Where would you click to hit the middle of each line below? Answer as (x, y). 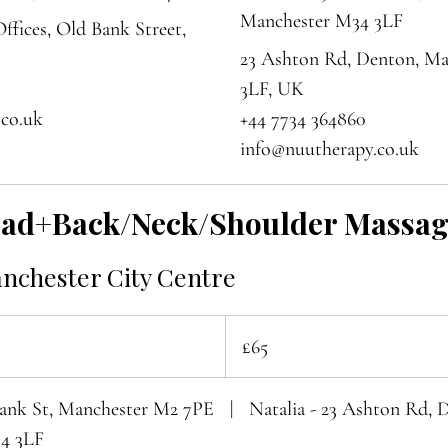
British (239, 332)
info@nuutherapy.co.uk (329, 149)
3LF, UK (272, 89)
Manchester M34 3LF (321, 21)
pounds (243, 343)
